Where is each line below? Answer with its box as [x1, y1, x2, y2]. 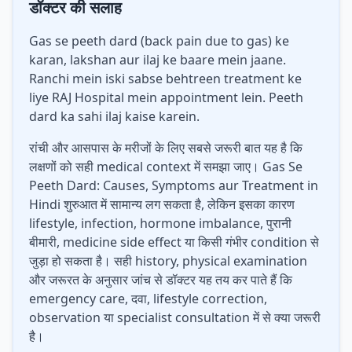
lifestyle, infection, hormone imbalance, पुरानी [29, 214, 291, 232]
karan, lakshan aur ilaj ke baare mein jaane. [29, 51, 286, 68]
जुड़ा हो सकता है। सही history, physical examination [29, 252, 307, 269]
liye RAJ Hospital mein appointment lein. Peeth [29, 89, 303, 106]
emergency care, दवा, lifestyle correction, [29, 290, 267, 307]
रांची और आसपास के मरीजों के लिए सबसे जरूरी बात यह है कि [29, 139, 302, 156]
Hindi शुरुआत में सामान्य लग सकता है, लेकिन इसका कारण [29, 196, 295, 213]
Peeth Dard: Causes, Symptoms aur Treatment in [29, 177, 318, 194]
